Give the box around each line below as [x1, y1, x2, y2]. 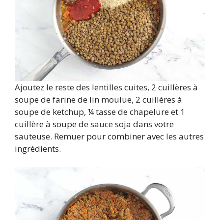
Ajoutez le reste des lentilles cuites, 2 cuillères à [15, 81, 198, 93]
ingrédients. [15, 142, 61, 154]
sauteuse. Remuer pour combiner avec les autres [15, 130, 204, 142]
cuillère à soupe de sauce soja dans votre [15, 118, 174, 130]
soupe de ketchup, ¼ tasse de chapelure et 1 [15, 106, 185, 117]
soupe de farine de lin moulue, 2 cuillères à [15, 93, 182, 105]
